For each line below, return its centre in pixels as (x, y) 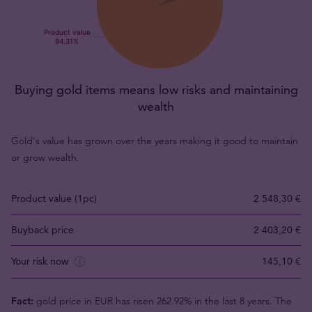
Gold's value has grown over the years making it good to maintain (155, 141)
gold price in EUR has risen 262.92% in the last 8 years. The (163, 301)
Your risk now (41, 261)
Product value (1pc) (54, 198)
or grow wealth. (45, 157)
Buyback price (42, 230)
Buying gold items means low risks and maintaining (156, 89)
